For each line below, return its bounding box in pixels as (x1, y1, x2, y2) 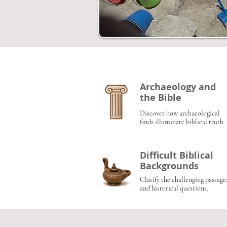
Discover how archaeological (140, 109, 220, 118)
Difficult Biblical (140, 149, 213, 162)
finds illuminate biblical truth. (140, 118, 225, 126)
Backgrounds (140, 160, 199, 172)
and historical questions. (140, 184, 208, 193)
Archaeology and (140, 81, 216, 93)
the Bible (140, 91, 181, 104)
